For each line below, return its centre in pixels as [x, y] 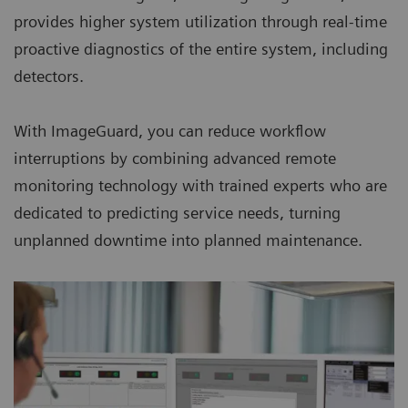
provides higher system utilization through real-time [200, 22]
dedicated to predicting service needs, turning [177, 213]
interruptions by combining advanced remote [175, 158]
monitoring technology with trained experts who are [200, 186]
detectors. [49, 76]
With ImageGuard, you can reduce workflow [170, 131]
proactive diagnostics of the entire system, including [201, 49]
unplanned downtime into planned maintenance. [188, 240]
